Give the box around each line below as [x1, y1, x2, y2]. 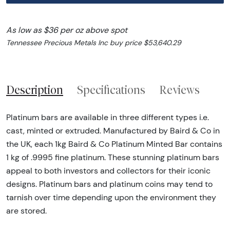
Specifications [77, 83, 145, 97]
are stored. [6, 206, 47, 216]
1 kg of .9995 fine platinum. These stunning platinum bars [6, 152, 219, 163]
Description [6, 83, 63, 97]
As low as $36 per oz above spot [6, 25, 127, 35]
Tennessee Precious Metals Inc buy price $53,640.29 [6, 38, 181, 48]
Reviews [159, 83, 200, 97]
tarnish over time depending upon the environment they [6, 193, 216, 203]
